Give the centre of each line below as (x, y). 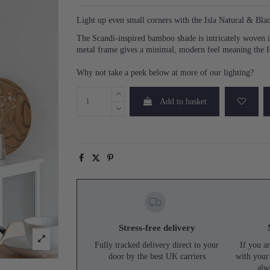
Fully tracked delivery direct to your (157, 245)
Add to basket (184, 102)
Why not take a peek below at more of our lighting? (165, 73)
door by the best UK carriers (157, 256)
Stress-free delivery (157, 228)
